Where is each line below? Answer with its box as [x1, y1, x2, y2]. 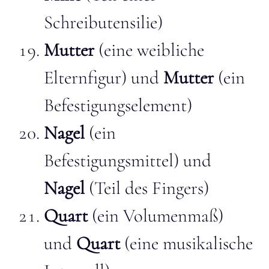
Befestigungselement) [44, 94, 192, 116]
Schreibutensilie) [44, 11, 163, 34]
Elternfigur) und [44, 66, 163, 89]
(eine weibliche [94, 38, 204, 61]
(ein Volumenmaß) [88, 204, 223, 227]
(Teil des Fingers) [85, 177, 209, 199]
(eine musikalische [120, 232, 253, 255]
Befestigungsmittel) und [44, 149, 211, 172]
